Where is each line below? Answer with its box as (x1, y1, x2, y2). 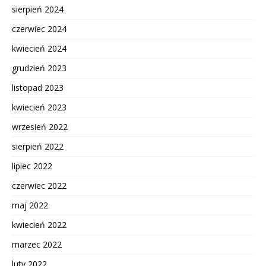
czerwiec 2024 (12, 23, 66, 34)
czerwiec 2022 (12, 179, 66, 191)
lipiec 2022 (12, 160, 52, 172)
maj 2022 (12, 199, 48, 211)
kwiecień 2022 (12, 218, 66, 230)
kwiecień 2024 (12, 42, 66, 54)
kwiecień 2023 (12, 101, 66, 113)
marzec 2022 (12, 238, 62, 250)
